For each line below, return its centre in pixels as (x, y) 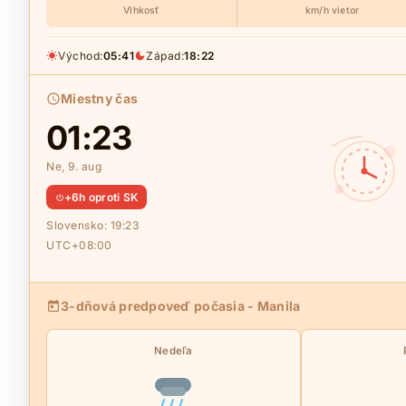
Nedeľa (174, 351)
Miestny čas (100, 98)
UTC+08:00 (79, 245)
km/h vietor (332, 10)
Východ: (81, 56)
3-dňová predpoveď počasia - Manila (181, 306)
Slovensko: (78, 225)
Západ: (165, 56)
